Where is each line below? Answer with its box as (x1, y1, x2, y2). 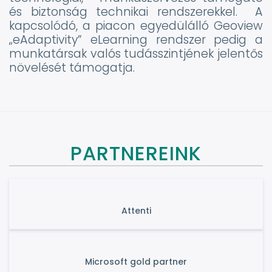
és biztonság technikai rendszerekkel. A (9, 4, 263, 20)
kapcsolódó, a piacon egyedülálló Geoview (9, 18, 263, 34)
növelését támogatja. (9, 59, 135, 76)
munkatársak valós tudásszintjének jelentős (9, 46, 263, 62)
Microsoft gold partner (85, 256, 187, 268)
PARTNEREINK (70, 140, 202, 167)
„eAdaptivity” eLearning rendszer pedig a (9, 32, 263, 48)
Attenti (121, 205, 151, 217)
